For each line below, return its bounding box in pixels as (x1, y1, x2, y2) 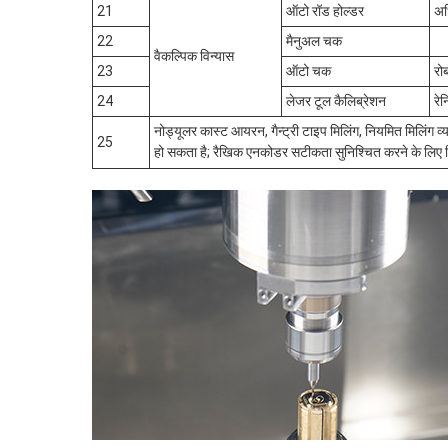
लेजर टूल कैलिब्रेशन (286, 93, 386, 109)
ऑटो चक (286, 63, 331, 79)
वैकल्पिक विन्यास (154, 48, 234, 64)
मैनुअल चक (286, 33, 342, 49)
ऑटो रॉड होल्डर (286, 3, 364, 19)
